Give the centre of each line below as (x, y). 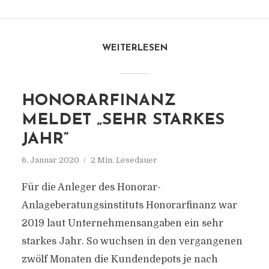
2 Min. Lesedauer (124, 160)
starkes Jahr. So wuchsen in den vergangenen (132, 241)
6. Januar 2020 (50, 160)
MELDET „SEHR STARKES (123, 120)
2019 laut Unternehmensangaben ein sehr (122, 223)
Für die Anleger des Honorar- (91, 187)
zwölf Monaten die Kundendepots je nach (119, 259)
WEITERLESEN (134, 48)
